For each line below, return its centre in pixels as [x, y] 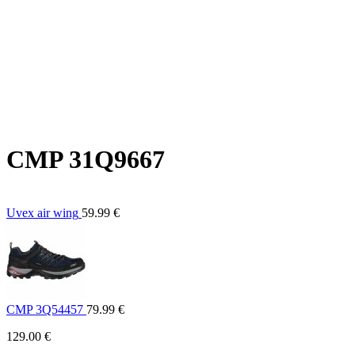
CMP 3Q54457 [45, 309]
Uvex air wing [42, 212]
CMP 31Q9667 [86, 160]
